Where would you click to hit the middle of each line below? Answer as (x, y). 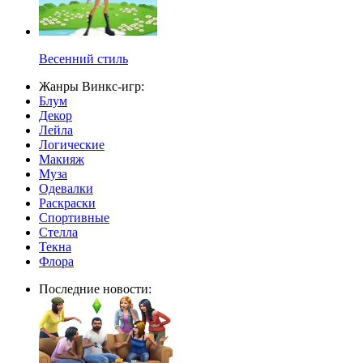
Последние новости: (95, 289)
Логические (72, 145)
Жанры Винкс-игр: (92, 87)
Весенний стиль (83, 59)
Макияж (62, 160)
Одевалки (66, 189)
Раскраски (67, 203)
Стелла (58, 233)
